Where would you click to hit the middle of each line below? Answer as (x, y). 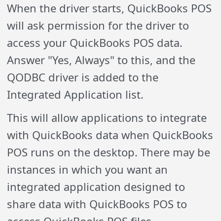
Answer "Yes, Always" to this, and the (101, 59)
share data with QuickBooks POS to (97, 203)
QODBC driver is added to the (83, 77)
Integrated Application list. (75, 94)
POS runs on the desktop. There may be (109, 152)
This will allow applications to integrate (107, 117)
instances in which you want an (88, 169)
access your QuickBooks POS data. (95, 42)
